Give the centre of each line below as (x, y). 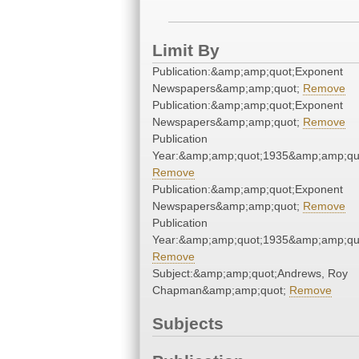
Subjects (188, 324)
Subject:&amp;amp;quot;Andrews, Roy (250, 274)
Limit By (186, 50)
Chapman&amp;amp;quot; (221, 290)
